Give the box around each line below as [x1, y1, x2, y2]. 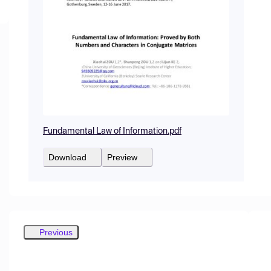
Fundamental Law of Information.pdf [43, 126, 181, 135]
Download [48, 152, 87, 162]
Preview [107, 152, 137, 162]
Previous [39, 227, 73, 237]
